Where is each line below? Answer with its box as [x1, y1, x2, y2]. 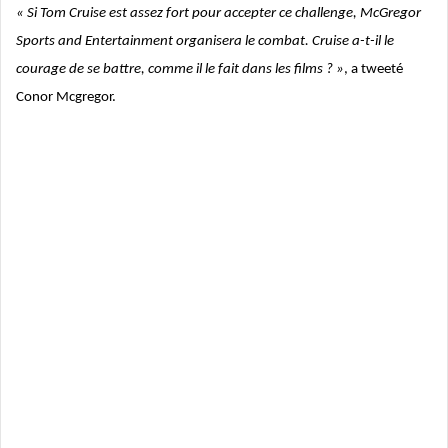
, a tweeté [344, 62, 403, 78]
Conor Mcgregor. [16, 90, 116, 106]
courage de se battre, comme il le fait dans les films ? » [16, 62, 344, 78]
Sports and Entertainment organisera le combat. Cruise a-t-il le [16, 34, 394, 50]
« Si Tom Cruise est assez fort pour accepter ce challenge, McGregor [16, 6, 421, 22]
